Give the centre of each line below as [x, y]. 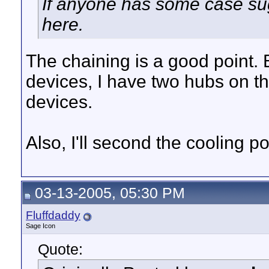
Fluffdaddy [53, 215]
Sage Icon [41, 226]
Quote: [60, 249]
